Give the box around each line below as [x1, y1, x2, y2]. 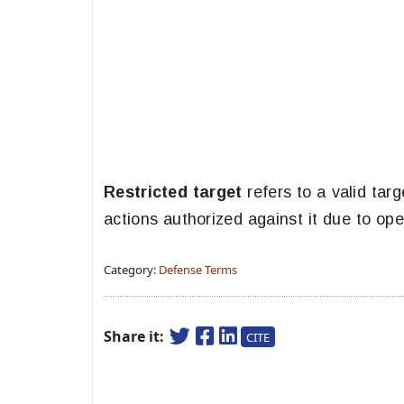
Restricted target [104, 183, 243, 201]
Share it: [104, 326, 168, 346]
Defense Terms [159, 262, 237, 278]
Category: [104, 262, 159, 278]
